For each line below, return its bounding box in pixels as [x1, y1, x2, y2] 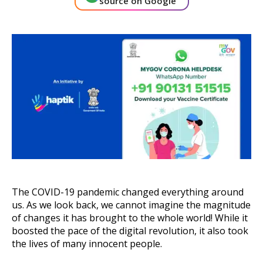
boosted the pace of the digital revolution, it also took [12, 224, 248, 238]
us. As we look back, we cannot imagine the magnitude [12, 198, 251, 212]
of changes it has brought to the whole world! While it [12, 211, 248, 225]
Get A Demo [106, 50, 157, 62]
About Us [15, 2, 62, 16]
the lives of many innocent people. [12, 237, 162, 251]
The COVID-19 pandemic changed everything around [12, 186, 244, 199]
